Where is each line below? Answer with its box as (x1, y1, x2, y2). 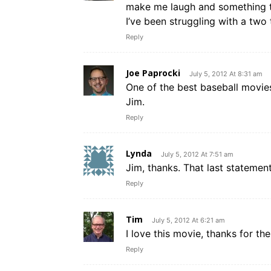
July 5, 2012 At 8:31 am (189, 70, 263, 79)
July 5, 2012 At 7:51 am (161, 150, 233, 159)
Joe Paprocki (126, 67, 180, 79)
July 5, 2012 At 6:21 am (152, 216, 225, 225)
